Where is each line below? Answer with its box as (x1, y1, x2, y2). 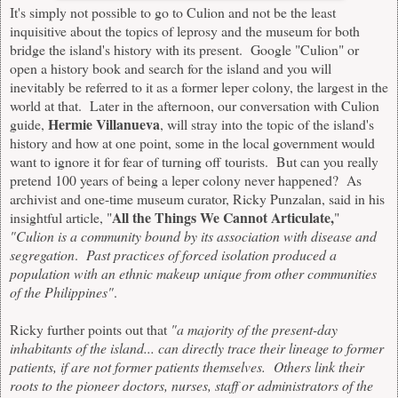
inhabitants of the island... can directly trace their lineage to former (10, 338, 384, 358)
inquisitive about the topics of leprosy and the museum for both (10, 21, 360, 41)
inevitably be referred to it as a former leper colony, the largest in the (10, 77, 388, 97)
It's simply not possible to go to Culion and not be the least (10, 3, 336, 22)
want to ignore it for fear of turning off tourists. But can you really (10, 152, 378, 171)
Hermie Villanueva (48, 114, 160, 135)
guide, (10, 115, 48, 134)
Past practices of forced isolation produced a (86, 245, 337, 265)
